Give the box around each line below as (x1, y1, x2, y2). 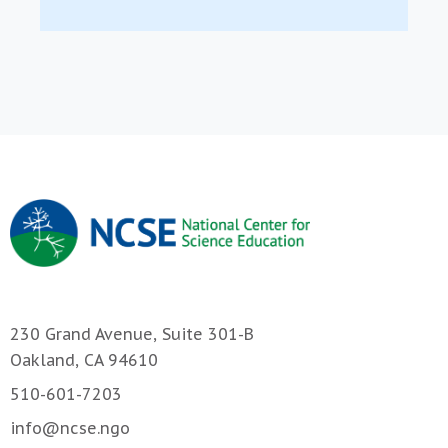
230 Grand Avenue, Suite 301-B (10, 324, 254, 345)
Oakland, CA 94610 (10, 350, 158, 371)
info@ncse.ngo (10, 418, 130, 439)
